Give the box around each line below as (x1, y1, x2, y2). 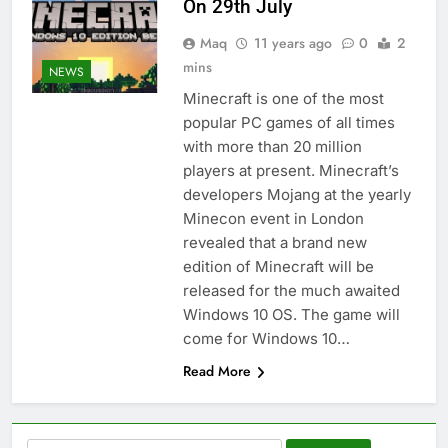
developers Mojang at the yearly (182, 185, 411, 205)
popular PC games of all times (182, 113, 395, 133)
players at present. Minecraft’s (182, 161, 399, 181)
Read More (182, 361, 251, 382)
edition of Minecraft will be (182, 257, 374, 277)
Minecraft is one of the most (182, 89, 384, 109)
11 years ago (253, 33, 332, 54)
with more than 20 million (182, 137, 362, 157)
